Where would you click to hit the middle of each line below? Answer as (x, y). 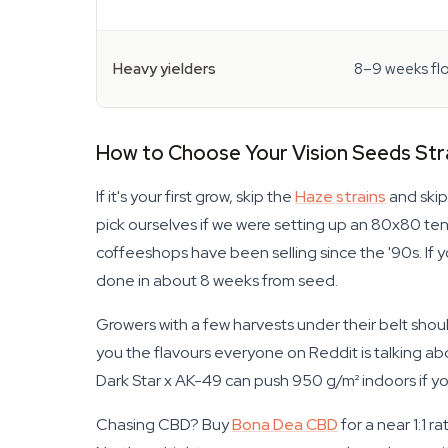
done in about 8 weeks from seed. (217, 280)
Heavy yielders (164, 69)
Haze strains (340, 196)
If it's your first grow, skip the (195, 196)
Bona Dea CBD (285, 424)
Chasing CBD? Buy (164, 424)
